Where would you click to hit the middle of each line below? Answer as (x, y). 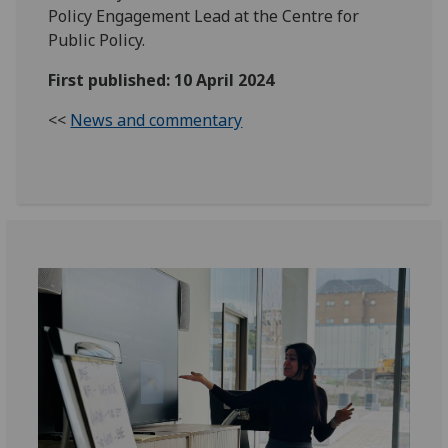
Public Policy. (97, 39)
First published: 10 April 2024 (161, 79)
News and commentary (156, 119)
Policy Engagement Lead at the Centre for (204, 15)
